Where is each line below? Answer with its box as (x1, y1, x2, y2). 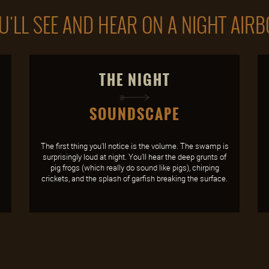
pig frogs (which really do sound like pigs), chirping (50, 162, 219, 173)
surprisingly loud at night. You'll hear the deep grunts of (43, 151, 226, 162)
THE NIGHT (98, 69, 171, 91)
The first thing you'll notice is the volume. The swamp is (40, 141, 229, 151)
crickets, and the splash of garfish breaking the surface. (41, 173, 228, 184)
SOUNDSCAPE (89, 103, 180, 125)
